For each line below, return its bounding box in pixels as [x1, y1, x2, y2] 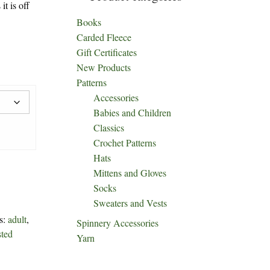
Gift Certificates [77, 46, 137, 58]
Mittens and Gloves [93, 166, 166, 179]
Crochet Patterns [93, 136, 156, 149]
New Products [77, 61, 131, 74]
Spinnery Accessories [77, 216, 159, 229]
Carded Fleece [77, 31, 131, 43]
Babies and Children [93, 106, 171, 119]
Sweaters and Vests [93, 196, 167, 209]
